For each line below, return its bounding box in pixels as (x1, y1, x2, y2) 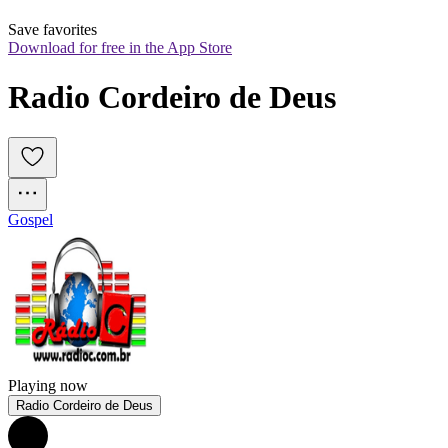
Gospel (8, 211, 53, 229)
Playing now (8, 377, 88, 395)
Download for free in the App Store (8, 39, 232, 57)
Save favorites (8, 21, 97, 39)
